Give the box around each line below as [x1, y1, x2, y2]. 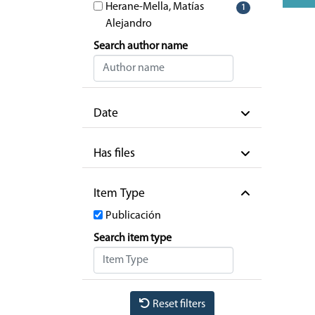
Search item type [94, 233, 172, 245]
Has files [94, 147, 135, 160]
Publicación [105, 210, 161, 222]
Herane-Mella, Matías [105, 1, 204, 13]
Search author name [94, 41, 188, 53]
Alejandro [105, 18, 152, 30]
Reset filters [150, 299, 205, 311]
